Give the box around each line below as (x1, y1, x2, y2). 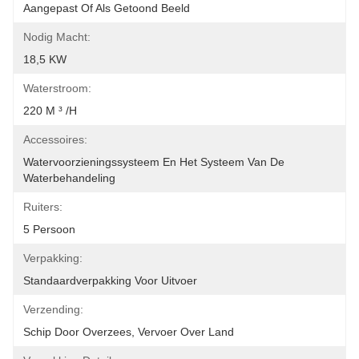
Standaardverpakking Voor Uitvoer (23, 274, 197, 287)
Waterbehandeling (23, 171, 115, 184)
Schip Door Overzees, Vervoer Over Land (23, 325, 234, 338)
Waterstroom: (23, 82, 91, 95)
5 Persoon (23, 223, 75, 236)
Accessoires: (23, 133, 87, 146)
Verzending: (23, 303, 83, 316)
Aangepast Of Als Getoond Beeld (23, 2, 190, 14)
